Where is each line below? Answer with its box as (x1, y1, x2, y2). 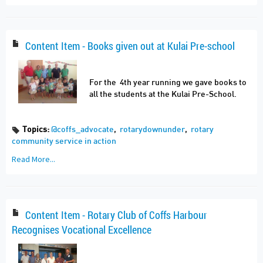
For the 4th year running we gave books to (89, 78, 247, 87)
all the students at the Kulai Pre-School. (89, 90, 237, 99)
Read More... (12, 153, 55, 164)
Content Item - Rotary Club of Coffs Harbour (23, 207, 208, 222)
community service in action (12, 137, 116, 146)
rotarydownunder (120, 125, 186, 134)
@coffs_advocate (51, 125, 114, 134)
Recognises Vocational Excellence (12, 222, 151, 237)
